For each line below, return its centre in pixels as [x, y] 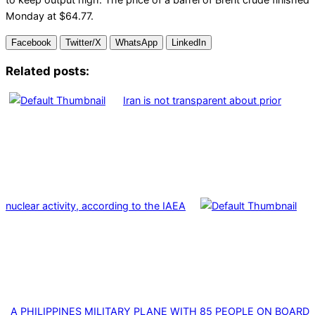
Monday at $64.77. [50, 15]
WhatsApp [136, 43]
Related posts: [47, 71]
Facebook [31, 43]
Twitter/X [83, 43]
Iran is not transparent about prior [202, 100]
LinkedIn [189, 43]
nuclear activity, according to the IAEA [96, 205]
